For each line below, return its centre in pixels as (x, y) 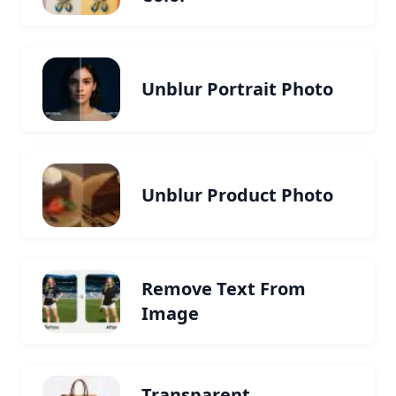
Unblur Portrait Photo (237, 89)
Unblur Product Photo (237, 195)
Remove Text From (224, 289)
